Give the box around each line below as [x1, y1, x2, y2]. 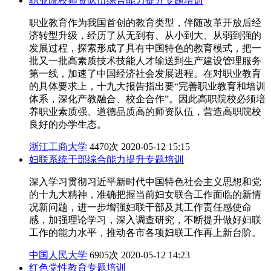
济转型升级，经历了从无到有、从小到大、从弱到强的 [29, 30, 261, 41]
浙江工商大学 [29, 141, 87, 152]
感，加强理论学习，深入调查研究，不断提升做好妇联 [29, 214, 261, 225]
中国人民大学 [29, 249, 87, 260]
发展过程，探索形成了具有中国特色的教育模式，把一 [29, 42, 261, 53]
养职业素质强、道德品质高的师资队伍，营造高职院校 [29, 106, 261, 117]
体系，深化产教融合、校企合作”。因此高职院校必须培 [29, 93, 266, 104]
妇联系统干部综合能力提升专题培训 [29, 154, 184, 165]
